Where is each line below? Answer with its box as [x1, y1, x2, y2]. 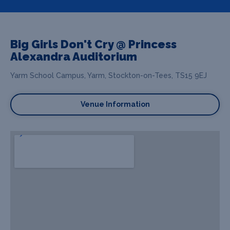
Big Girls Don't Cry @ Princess [10, 37, 177, 51]
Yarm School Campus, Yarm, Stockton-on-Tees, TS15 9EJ [10, 71, 207, 80]
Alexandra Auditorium [10, 49, 137, 63]
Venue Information [80, 100, 150, 108]
